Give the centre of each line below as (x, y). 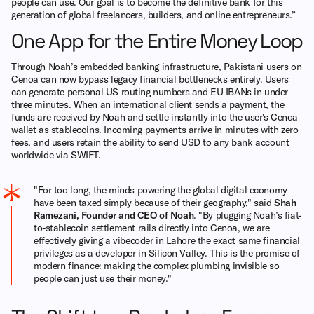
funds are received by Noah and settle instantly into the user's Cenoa (155, 117)
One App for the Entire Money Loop (157, 40)
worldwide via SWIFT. (56, 155)
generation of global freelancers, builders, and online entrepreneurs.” (153, 14)
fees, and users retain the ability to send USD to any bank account (150, 142)
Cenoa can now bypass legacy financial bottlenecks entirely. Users (150, 79)
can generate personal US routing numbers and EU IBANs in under (150, 91)
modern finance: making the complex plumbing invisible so (157, 265)
